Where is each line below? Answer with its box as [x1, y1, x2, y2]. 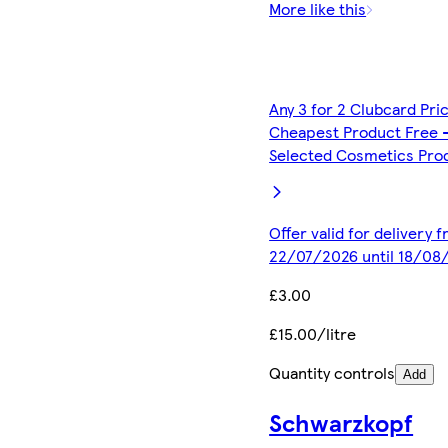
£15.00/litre [269, 321, 357, 345]
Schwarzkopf [269, 404, 414, 439]
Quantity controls [269, 360, 396, 384]
